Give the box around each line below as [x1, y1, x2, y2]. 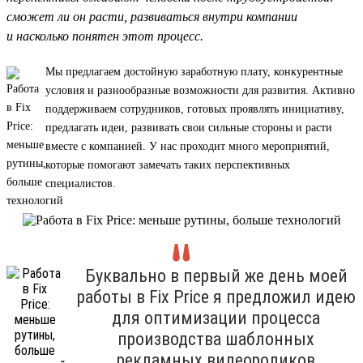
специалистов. [45, 177, 116, 190]
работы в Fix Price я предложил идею [76, 286, 356, 307]
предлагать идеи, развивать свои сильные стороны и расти [45, 121, 332, 134]
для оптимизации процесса [112, 307, 320, 328]
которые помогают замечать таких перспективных [45, 158, 290, 171]
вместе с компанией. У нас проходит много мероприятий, [45, 139, 330, 152]
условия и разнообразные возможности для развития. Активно [45, 83, 355, 96]
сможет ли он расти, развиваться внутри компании [6, 9, 297, 23]
